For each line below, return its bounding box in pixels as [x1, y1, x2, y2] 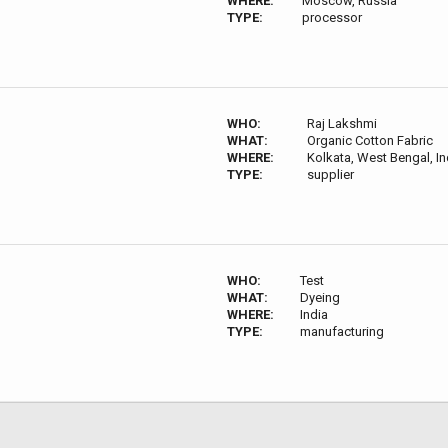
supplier [307, 167, 355, 182]
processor [301, 10, 362, 25]
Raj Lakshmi [307, 116, 378, 131]
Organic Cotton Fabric [307, 133, 434, 148]
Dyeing [299, 290, 340, 305]
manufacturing [299, 324, 384, 339]
